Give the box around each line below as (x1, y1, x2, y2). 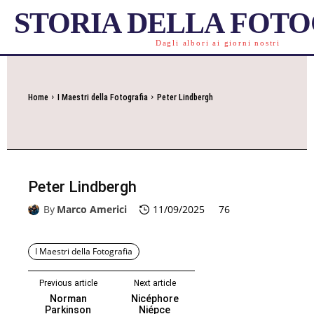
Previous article (39, 278, 97, 289)
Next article (133, 278, 176, 289)
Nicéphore (130, 293, 179, 305)
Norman (49, 293, 87, 305)
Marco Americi (57, 203, 127, 217)
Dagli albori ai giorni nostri (155, 39, 281, 47)
